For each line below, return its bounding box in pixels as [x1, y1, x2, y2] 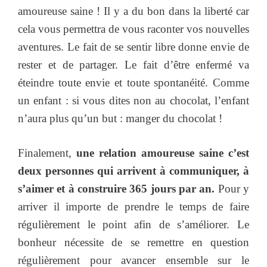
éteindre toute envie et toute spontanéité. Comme [18, 76, 249, 89]
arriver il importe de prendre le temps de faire [18, 200, 249, 213]
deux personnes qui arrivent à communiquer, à [18, 164, 249, 178]
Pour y [215, 182, 250, 195]
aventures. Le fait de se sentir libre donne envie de [18, 40, 249, 53]
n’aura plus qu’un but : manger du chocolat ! [18, 111, 222, 125]
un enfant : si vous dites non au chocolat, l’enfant [18, 94, 249, 107]
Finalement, [18, 147, 76, 160]
